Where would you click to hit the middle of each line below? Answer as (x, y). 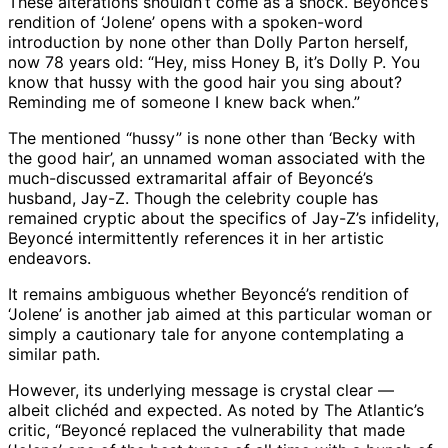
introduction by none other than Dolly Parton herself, (208, 42)
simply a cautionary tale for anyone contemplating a (206, 334)
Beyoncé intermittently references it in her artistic (196, 238)
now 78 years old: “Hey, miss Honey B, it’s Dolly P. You (214, 62)
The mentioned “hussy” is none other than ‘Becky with (211, 138)
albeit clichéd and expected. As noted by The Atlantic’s (216, 410)
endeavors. (49, 258)
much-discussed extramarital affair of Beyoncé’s (190, 178)
